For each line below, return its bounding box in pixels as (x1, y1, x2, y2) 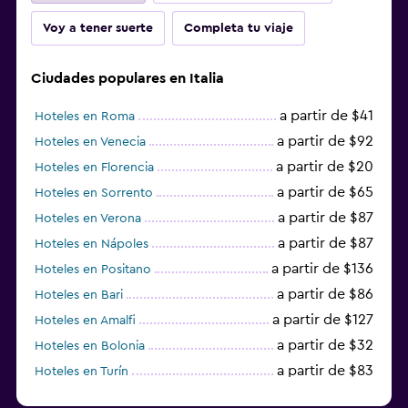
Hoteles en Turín (35, 364, 128, 378)
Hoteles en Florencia (35, 160, 154, 174)
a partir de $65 (277, 184, 373, 199)
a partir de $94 (277, 388, 373, 403)
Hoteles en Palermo (35, 390, 148, 403)
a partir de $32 (277, 337, 373, 352)
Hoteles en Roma (35, 109, 135, 123)
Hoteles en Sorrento (35, 186, 153, 199)
